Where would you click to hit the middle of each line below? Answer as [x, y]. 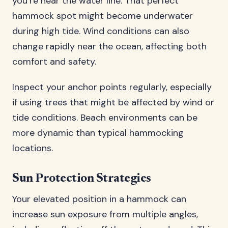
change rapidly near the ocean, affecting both [109, 46]
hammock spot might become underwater [103, 16]
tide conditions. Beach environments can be [105, 118]
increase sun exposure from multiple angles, [105, 214]
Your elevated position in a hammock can [99, 199]
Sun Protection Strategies [82, 179]
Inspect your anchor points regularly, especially [112, 87]
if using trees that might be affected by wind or [113, 102]
